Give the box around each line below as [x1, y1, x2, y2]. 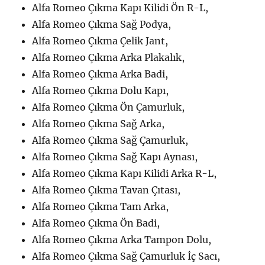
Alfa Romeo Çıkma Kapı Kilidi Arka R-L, [32, 167, 217, 179]
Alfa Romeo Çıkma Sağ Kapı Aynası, [32, 150, 198, 163]
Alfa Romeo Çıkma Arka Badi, [32, 67, 169, 80]
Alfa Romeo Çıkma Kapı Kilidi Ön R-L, [32, 1, 209, 14]
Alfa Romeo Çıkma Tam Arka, [32, 200, 169, 212]
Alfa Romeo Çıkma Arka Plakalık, [32, 51, 185, 63]
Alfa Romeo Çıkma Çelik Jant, [32, 34, 169, 47]
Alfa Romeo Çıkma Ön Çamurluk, [32, 101, 185, 113]
